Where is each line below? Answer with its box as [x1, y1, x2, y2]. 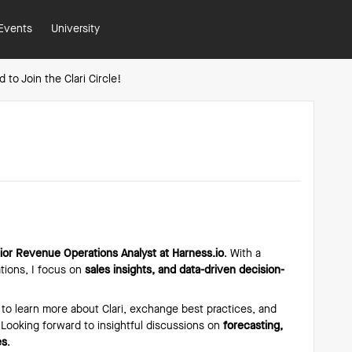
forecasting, [223, 321, 283, 332]
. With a [224, 248, 261, 259]
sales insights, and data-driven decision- [82, 265, 284, 276]
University [51, 24, 100, 35]
